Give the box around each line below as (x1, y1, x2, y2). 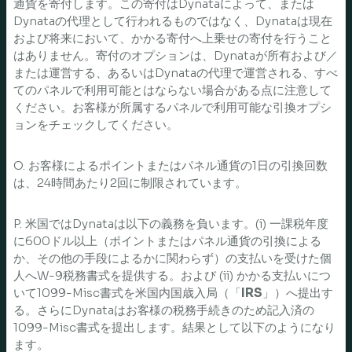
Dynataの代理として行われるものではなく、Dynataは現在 (13, 13, 332, 28)
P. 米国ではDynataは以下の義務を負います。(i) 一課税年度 (13, 216, 328, 231)
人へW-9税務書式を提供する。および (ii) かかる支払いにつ (13, 268, 331, 283)
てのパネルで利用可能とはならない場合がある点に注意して (13, 82, 332, 97)
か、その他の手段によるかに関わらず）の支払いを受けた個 (13, 251, 332, 266)
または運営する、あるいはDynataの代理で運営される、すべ (13, 65, 338, 80)
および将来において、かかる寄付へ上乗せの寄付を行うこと (13, 31, 332, 46)
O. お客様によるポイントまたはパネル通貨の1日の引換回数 (13, 158, 328, 173)
